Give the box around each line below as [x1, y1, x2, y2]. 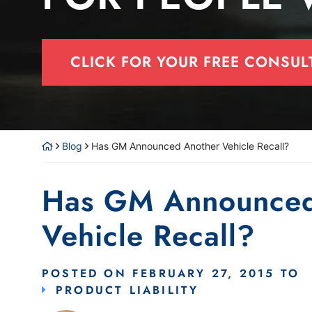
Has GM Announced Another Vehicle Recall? [91, 140, 289, 153]
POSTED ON [42, 265, 132, 282]
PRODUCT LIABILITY [56, 282, 199, 299]
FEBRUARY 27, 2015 [132, 265, 275, 282]
